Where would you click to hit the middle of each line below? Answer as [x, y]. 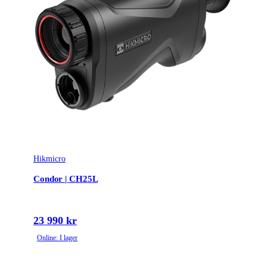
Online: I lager [57, 238]
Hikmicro [49, 159]
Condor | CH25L [66, 178]
